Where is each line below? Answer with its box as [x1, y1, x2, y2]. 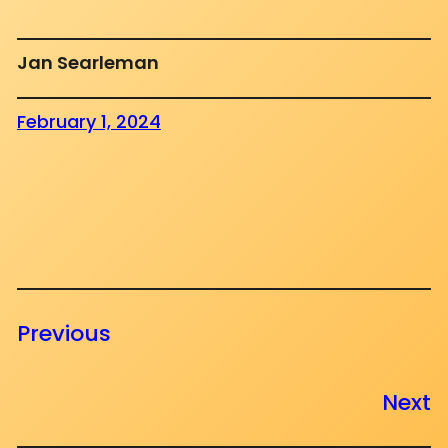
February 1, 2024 [16, 109, 161, 135]
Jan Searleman [16, 49, 159, 75]
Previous [16, 318, 111, 350]
